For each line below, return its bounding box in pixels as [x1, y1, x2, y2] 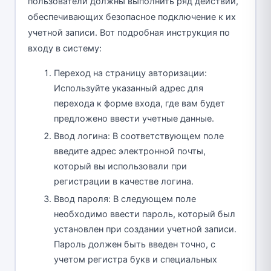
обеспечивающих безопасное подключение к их [27, 11, 236, 22]
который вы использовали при [54, 160, 187, 172]
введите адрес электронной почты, [54, 145, 206, 157]
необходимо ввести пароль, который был [54, 208, 235, 220]
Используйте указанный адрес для [54, 82, 203, 94]
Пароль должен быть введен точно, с [54, 238, 215, 250]
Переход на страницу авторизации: [54, 67, 207, 79]
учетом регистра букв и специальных [54, 253, 217, 265]
